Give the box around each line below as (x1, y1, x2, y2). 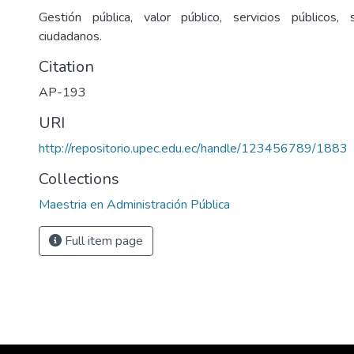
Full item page (62, 232, 143, 250)
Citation (39, 56, 94, 77)
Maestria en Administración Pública (39, 196, 230, 213)
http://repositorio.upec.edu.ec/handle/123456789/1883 (39, 140, 348, 157)
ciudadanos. (39, 28, 102, 45)
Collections (39, 168, 119, 190)
